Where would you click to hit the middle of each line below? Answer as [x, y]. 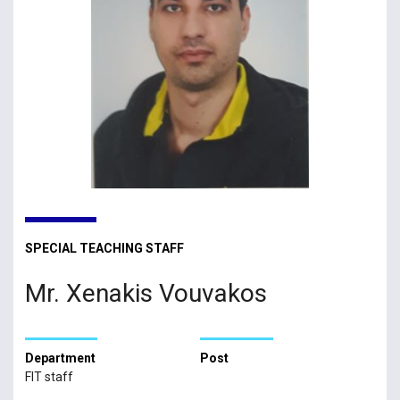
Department [60, 358]
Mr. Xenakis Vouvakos [146, 294]
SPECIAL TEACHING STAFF [104, 248]
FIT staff [49, 377]
